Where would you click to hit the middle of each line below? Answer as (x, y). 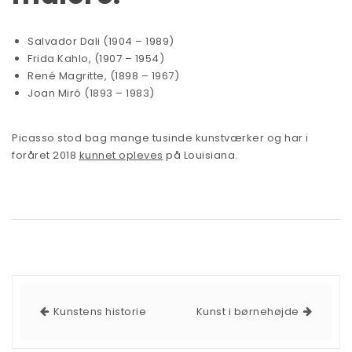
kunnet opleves (121, 156)
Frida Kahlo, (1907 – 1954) (96, 59)
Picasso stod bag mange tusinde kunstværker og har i (160, 138)
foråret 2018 (46, 156)
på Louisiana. (200, 156)
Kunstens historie (99, 312)
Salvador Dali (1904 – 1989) (101, 42)
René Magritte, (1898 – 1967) (103, 76)
